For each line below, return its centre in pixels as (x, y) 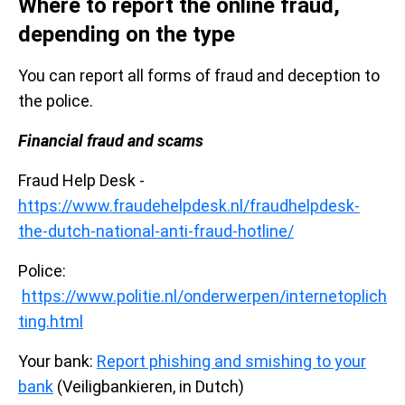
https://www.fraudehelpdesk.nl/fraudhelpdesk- (189, 206)
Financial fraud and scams (111, 141)
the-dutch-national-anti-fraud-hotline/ (156, 231)
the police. (56, 101)
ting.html (51, 322)
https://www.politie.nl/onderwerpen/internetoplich (204, 297)
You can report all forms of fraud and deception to (199, 76)
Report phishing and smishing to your (231, 362)
